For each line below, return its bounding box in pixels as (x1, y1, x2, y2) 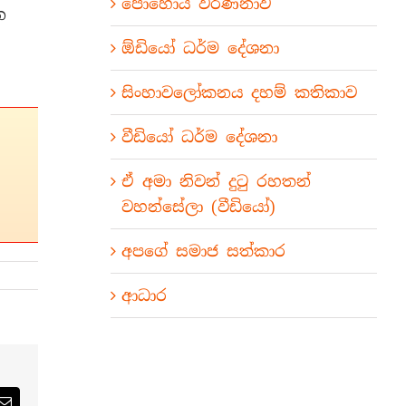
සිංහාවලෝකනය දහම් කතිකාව (121, 82, 357, 102)
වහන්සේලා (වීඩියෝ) (121, 196, 275, 217)
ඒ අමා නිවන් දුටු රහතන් (121, 170, 311, 191)
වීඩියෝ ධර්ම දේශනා (121, 126, 277, 147)
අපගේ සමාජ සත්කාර (121, 240, 285, 261)
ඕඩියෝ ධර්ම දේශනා (121, 37, 279, 58)
